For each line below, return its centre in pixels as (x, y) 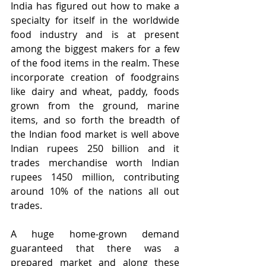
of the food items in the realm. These (95, 63)
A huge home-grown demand (95, 234)
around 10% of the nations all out (95, 191)
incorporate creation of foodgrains (95, 77)
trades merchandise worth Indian (95, 163)
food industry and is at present (95, 34)
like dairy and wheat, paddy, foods (95, 91)
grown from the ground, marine (95, 106)
